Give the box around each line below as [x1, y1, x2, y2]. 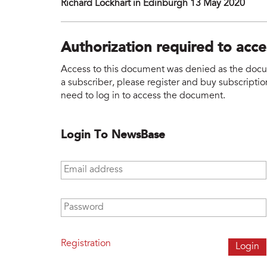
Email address [61, 161, 122, 171]
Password [61, 198, 103, 209]
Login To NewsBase [61, 129, 165, 141]
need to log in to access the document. [61, 91, 225, 101]
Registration [61, 238, 111, 249]
